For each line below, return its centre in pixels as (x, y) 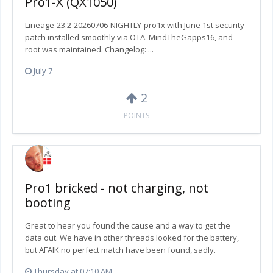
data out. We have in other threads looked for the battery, (132, 237)
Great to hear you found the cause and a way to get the (128, 225)
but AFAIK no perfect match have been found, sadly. (120, 250)
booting (48, 202)
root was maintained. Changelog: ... (89, 50)
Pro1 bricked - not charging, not (117, 188)
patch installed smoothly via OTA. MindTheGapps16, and (129, 37)
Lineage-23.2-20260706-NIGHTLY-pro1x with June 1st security (135, 25)
